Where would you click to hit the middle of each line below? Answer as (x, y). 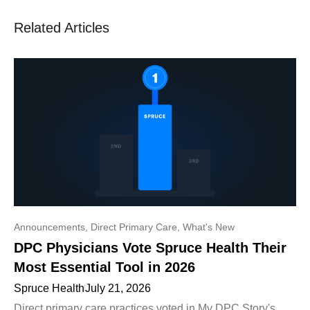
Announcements (49, 227)
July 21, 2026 (118, 288)
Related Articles (62, 28)
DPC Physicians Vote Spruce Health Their (150, 247)
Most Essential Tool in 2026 (104, 267)
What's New (209, 227)
